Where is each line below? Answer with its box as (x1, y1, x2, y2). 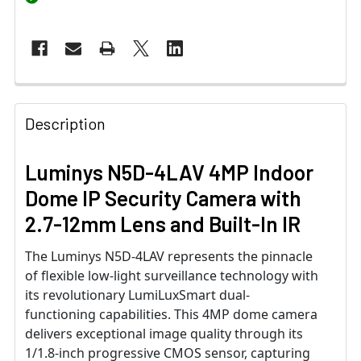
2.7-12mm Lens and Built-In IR (25, 211, 301, 237)
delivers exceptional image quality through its (25, 325, 303, 343)
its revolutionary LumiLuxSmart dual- (25, 286, 250, 305)
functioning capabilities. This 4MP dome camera (25, 305, 317, 324)
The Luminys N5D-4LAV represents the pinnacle (25, 247, 313, 266)
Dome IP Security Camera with (25, 185, 301, 211)
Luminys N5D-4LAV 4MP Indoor (25, 160, 313, 185)
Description (25, 114, 106, 134)
